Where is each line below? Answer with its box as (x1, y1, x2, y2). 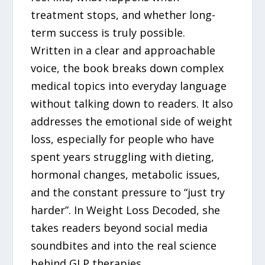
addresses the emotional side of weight (31, 114, 233, 128)
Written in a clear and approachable (31, 43, 216, 57)
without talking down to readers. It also (31, 96, 234, 111)
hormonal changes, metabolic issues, (31, 167, 221, 182)
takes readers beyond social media (31, 221, 208, 235)
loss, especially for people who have (31, 132, 215, 146)
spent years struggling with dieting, (31, 150, 215, 164)
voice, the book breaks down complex (31, 61, 224, 75)
